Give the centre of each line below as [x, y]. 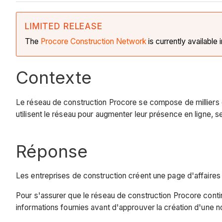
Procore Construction [78, 42]
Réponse [52, 151]
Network [131, 42]
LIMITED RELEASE [64, 27]
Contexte [54, 78]
